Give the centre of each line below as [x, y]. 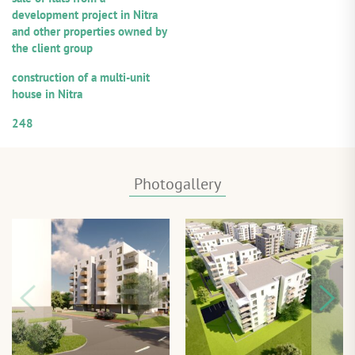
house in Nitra [47, 94]
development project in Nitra [85, 15]
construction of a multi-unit [81, 78]
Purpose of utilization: [62, 63]
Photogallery [177, 184]
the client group [52, 48]
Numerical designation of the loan [90, 109]
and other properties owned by [89, 32]
